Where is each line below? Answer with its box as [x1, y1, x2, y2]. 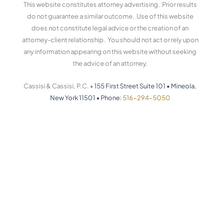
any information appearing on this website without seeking [24, 47, 196, 55]
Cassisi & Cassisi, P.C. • [24, 82, 94, 90]
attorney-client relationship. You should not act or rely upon [22, 35, 198, 44]
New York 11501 [50, 94, 95, 102]
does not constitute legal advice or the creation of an [31, 24, 189, 32]
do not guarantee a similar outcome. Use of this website [27, 12, 193, 20]
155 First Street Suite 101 [94, 82, 165, 90]
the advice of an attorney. [72, 59, 148, 67]
